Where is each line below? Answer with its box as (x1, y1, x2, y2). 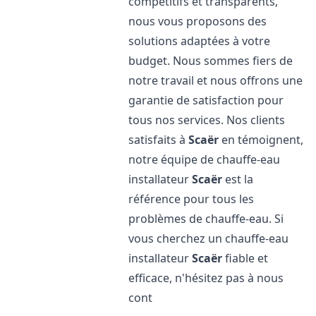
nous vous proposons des (128, 13, 267, 29)
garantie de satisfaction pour (128, 92, 284, 108)
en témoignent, (219, 132, 304, 147)
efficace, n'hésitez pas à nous (128, 270, 284, 286)
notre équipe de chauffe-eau (128, 152, 281, 167)
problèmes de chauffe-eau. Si (128, 211, 284, 226)
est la (222, 171, 254, 187)
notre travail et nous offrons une (128, 73, 303, 88)
